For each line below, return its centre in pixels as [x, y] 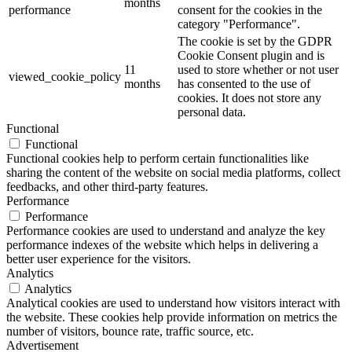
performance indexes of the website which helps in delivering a [162, 244]
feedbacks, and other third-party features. [107, 186]
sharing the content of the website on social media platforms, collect [173, 172]
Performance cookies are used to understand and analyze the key [166, 230]
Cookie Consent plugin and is [251, 55]
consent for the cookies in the [250, 9]
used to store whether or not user [258, 69]
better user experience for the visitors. [99, 258]
